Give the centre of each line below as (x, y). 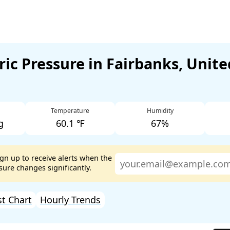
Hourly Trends (70, 199)
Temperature (70, 111)
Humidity (160, 111)
